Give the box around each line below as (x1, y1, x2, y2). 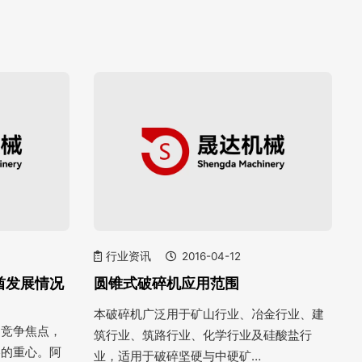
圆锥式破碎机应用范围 (93, 274, 239, 292)
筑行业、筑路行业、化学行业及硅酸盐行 (93, 326, 312, 343)
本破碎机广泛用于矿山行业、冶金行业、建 (93, 305, 324, 322)
